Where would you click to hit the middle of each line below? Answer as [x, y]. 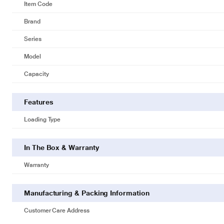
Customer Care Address [57, 210]
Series [33, 39]
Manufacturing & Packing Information [87, 193]
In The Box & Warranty [61, 147]
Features [39, 102]
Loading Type [42, 119]
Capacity [36, 74]
